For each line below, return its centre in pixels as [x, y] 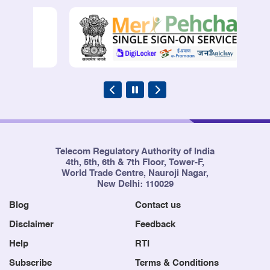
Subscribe [30, 263]
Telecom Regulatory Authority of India [135, 152]
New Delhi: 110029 [135, 184]
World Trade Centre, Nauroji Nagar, [135, 173]
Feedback [155, 224]
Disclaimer [31, 224]
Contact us [158, 205]
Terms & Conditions [177, 263]
